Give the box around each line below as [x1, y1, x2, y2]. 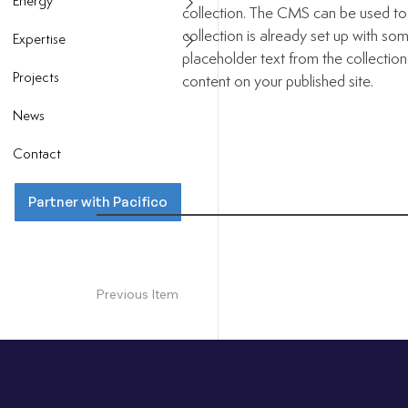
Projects [13, 72, 59, 87]
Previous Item [96, 286, 178, 303]
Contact [13, 148, 61, 163]
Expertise [13, 34, 66, 48]
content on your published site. [181, 74, 373, 90]
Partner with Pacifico [28, 193, 168, 211]
